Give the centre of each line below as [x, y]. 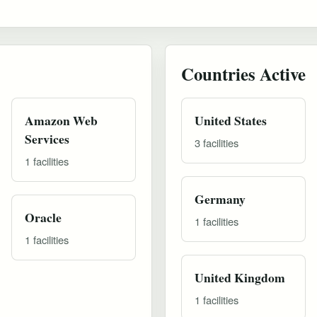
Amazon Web [61, 120]
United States [231, 120]
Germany [220, 198]
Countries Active [243, 73]
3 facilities [217, 142]
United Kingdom [240, 277]
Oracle [43, 217]
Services [47, 138]
